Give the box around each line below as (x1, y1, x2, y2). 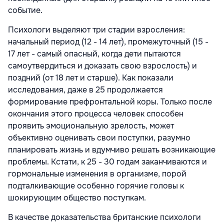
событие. (8, 5, 42, 16)
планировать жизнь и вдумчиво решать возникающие (8, 144, 215, 155)
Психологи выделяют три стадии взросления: (8, 24, 185, 35)
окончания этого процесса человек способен (8, 108, 183, 119)
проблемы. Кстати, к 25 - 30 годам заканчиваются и (8, 156, 207, 167)
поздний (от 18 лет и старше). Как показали (8, 72, 173, 83)
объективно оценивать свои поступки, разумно (8, 132, 190, 143)
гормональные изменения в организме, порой (8, 168, 186, 179)
